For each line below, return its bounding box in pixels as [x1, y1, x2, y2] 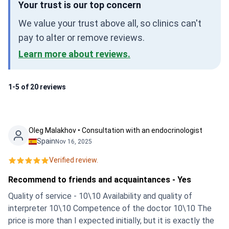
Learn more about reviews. [18, 49, 130, 59]
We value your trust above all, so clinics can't [18, 18, 201, 29]
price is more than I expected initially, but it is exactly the [8, 216, 214, 225]
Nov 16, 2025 [55, 138, 92, 145]
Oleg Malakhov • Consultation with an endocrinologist [29, 126, 202, 134]
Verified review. [49, 156, 98, 164]
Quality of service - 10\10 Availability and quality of [8, 191, 192, 201]
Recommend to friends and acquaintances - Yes [8, 175, 191, 185]
